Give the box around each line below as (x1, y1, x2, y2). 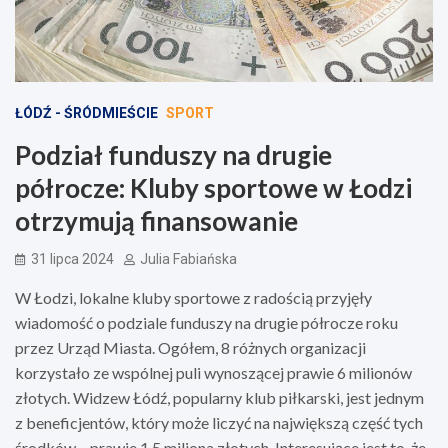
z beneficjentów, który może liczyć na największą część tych (15, 412, 423, 432)
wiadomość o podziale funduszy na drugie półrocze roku (15, 312, 398, 332)
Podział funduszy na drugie (15, 138, 332, 171)
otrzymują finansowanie (15, 204, 298, 237)
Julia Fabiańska (140, 250, 237, 267)
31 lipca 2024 (31, 250, 114, 267)
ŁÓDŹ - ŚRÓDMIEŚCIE (15, 104, 158, 121)
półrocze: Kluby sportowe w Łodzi (15, 171, 412, 204)
